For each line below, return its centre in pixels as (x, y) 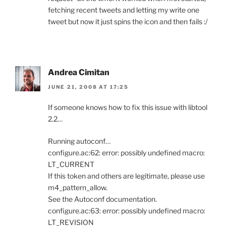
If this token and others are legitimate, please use (126, 176)
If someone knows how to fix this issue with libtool (128, 107)
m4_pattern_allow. (78, 187)
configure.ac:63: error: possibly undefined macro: (127, 210)
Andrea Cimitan (79, 73)
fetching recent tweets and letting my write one (124, 10)
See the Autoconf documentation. (102, 199)
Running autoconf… (79, 141)
